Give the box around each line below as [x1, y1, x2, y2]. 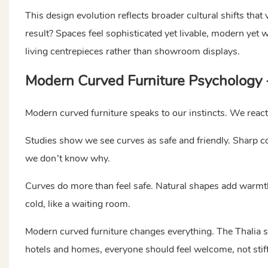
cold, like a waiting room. [25, 197, 130, 211]
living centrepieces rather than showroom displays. [25, 44, 240, 58]
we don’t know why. [25, 151, 110, 165]
